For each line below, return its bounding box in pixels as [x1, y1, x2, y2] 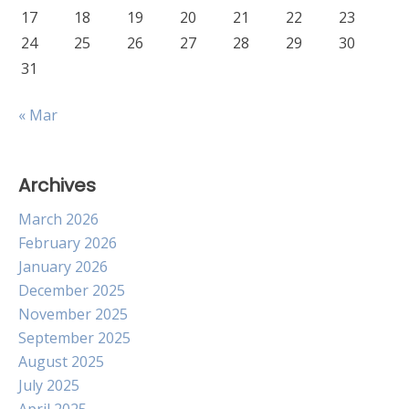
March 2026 [18, 209, 99, 229]
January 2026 [18, 257, 108, 277]
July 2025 [18, 375, 79, 395]
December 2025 [18, 280, 125, 300]
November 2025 [18, 304, 128, 324]
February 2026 [18, 233, 117, 253]
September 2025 [18, 328, 131, 348]
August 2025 [18, 351, 104, 372]
